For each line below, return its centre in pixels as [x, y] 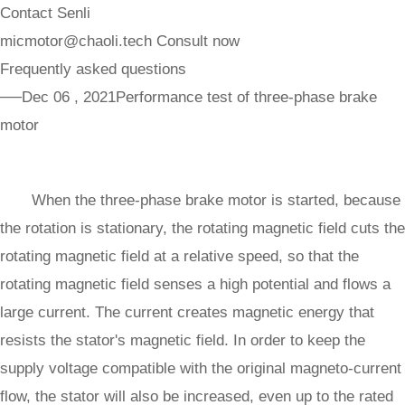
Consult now [198, 41]
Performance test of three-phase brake [246, 97]
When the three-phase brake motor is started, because [216, 200]
